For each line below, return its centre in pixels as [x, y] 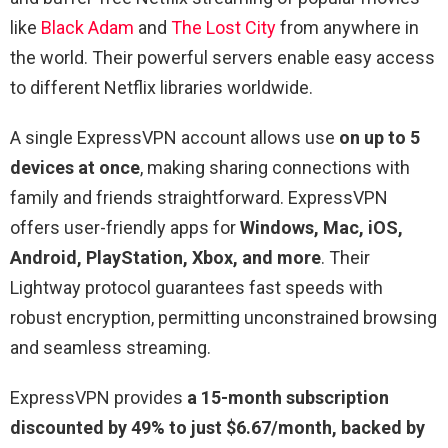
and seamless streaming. [110, 348]
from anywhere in [347, 28]
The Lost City [223, 28]
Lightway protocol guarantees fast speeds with [196, 288]
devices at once [75, 168]
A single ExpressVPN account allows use [174, 138]
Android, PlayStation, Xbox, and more [165, 258]
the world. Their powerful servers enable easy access [222, 58]
